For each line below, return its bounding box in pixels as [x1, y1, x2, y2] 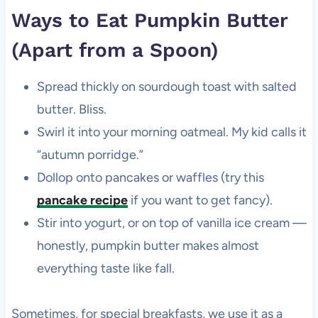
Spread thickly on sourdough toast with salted [36, 79, 297, 95]
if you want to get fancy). [127, 192, 273, 209]
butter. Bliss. [36, 102, 106, 118]
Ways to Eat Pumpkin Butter [11, 9, 287, 33]
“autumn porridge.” [36, 147, 143, 163]
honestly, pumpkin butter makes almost [36, 238, 259, 254]
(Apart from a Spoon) [11, 38, 219, 62]
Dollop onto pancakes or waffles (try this [36, 170, 264, 186]
